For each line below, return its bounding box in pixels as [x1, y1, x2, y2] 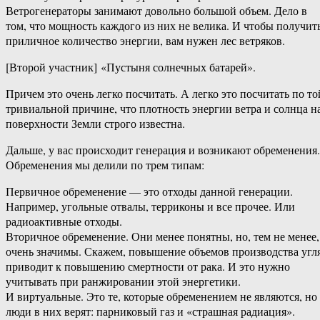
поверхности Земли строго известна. [6, 116, 185, 131]
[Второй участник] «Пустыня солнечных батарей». [6, 59, 256, 75]
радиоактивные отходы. [6, 214, 122, 229]
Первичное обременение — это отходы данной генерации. [6, 184, 293, 199]
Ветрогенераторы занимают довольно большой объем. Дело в [6, 3, 307, 19]
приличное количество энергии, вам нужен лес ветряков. [6, 33, 285, 49]
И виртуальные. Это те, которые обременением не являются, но [6, 289, 317, 304]
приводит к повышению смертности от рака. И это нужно [6, 259, 290, 274]
